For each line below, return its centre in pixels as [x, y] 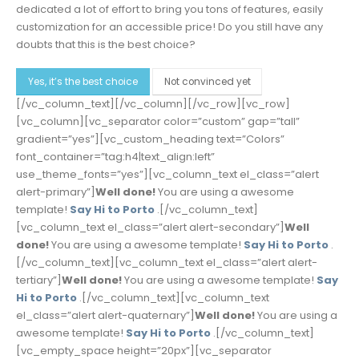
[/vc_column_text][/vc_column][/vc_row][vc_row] [153, 104]
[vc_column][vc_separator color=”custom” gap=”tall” [158, 122]
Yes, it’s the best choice [83, 82]
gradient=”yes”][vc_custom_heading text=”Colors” [150, 139]
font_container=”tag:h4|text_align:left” [115, 157]
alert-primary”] [56, 192]
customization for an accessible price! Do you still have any [169, 26]
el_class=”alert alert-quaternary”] [105, 316]
